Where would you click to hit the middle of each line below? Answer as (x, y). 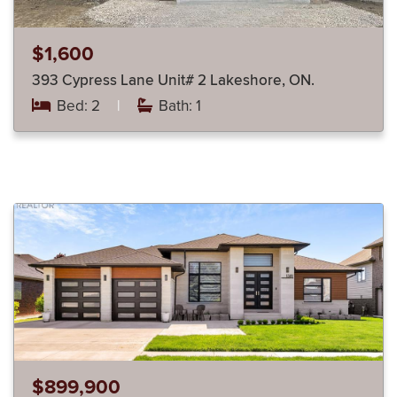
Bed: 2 (78, 106)
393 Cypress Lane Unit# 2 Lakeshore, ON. (262, 81)
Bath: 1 (178, 106)
